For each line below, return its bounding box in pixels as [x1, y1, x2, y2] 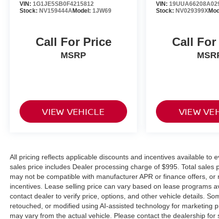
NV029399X [175, 7, 209, 15]
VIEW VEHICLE [42, 106, 105, 118]
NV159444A [39, 7, 72, 15]
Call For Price [35, 35, 111, 49]
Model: [72, 7, 92, 15]
